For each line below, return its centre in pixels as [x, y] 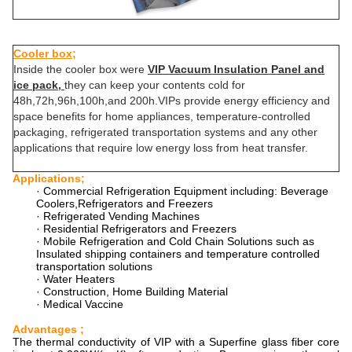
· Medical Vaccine [80, 304]
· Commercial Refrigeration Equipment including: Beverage [182, 191]
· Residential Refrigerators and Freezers [136, 229]
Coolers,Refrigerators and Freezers [125, 203]
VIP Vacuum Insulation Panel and [236, 69]
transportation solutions [94, 266]
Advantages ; [48, 329]
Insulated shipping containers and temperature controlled [178, 254]
